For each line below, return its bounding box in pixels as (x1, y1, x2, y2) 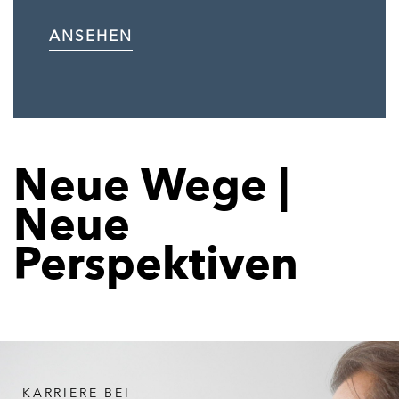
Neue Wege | (13, 166, 289, 211)
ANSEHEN (49, 28, 133, 45)
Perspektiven (13, 244, 298, 289)
